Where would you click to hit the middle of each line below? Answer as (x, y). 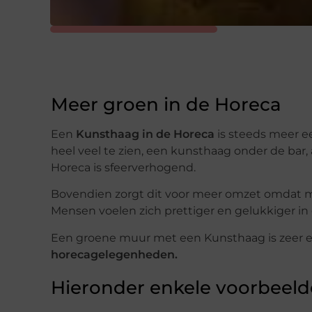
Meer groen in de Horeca (166, 104)
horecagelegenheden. (114, 254)
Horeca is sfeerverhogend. (123, 167)
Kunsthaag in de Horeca (145, 134)
